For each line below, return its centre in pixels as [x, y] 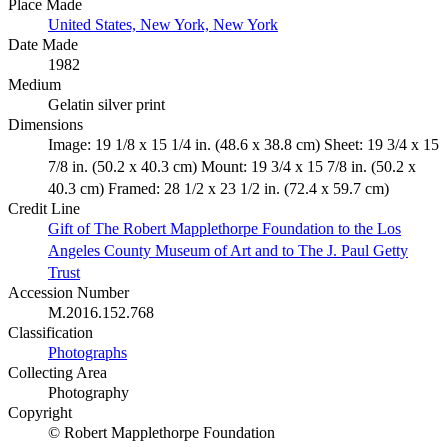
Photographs [87, 353]
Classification [50, 333]
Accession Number [68, 293]
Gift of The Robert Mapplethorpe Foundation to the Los [224, 229]
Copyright [40, 413]
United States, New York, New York [163, 25]
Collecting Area [57, 373]
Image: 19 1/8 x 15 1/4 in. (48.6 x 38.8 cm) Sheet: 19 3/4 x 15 [243, 145]
